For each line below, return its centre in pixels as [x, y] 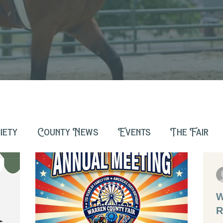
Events [134, 132]
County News [68, 132]
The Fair [189, 132]
